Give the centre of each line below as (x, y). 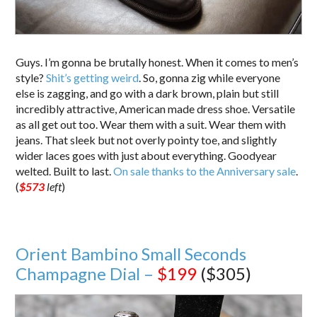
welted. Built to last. (65, 171)
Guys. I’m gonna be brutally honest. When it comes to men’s (157, 62)
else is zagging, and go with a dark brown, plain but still (148, 93)
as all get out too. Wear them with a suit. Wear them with (151, 125)
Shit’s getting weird (93, 78)
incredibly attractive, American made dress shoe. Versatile (156, 109)
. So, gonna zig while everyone (210, 78)
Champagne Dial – (87, 274)
